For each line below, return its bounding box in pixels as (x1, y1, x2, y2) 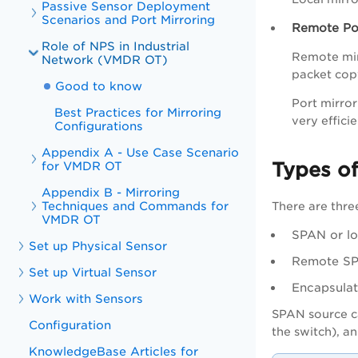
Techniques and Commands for (42, 199, 229, 213)
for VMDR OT (42, 159, 123, 173)
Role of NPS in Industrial (42, 39, 190, 53)
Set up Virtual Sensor (29, 265, 157, 279)
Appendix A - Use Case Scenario (42, 145, 240, 159)
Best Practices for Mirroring (54, 105, 222, 119)
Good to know (55, 79, 143, 93)
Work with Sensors (29, 292, 144, 305)
